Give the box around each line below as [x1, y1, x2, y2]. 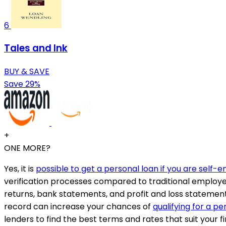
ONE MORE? [4, 142, 50, 154]
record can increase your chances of [4, 200, 153, 212]
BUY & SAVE [4, 65, 49, 77]
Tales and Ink [4, 41, 68, 55]
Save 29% [4, 78, 40, 90]
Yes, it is [4, 162, 36, 175]
